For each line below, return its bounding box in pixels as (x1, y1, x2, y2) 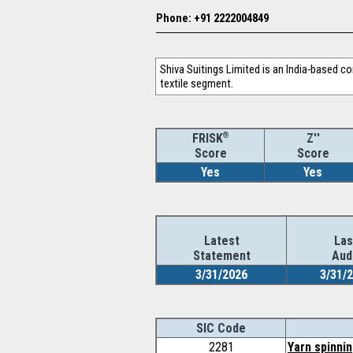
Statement (192, 248, 251, 263)
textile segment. (160, 76, 233, 91)
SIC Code (196, 321, 246, 336)
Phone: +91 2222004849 (156, 11, 269, 25)
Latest (203, 233, 240, 248)
